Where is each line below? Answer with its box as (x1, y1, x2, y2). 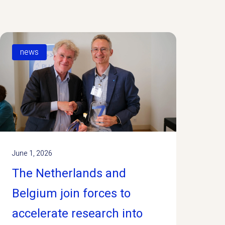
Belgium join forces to (12, 184, 131, 202)
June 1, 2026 (12, 148, 52, 159)
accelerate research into (12, 204, 143, 222)
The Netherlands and (12, 164, 126, 182)
